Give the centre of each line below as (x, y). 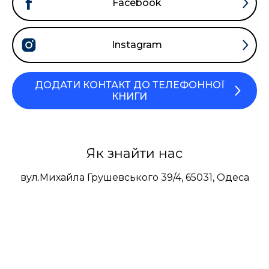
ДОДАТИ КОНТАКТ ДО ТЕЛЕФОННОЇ (129, 85)
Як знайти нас (134, 153)
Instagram (137, 45)
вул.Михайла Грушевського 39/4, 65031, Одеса (134, 177)
